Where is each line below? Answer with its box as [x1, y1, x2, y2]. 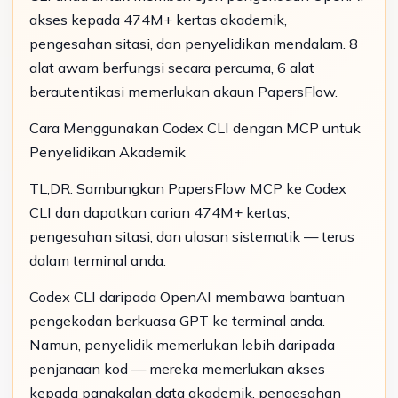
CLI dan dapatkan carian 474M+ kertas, [29, 203, 290, 221]
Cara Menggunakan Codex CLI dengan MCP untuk [29, 119, 361, 137]
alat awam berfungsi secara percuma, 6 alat [29, 59, 314, 76]
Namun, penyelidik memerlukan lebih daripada [29, 336, 335, 354]
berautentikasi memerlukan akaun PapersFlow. [29, 83, 338, 100]
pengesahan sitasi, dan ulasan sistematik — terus [29, 227, 354, 245]
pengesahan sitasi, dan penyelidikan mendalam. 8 [29, 35, 358, 52]
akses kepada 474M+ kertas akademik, [29, 11, 287, 28]
